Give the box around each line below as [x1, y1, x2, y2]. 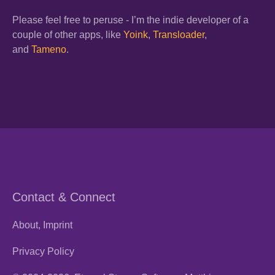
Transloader [153, 29, 204, 41]
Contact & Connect [12, 190, 115, 204]
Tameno [31, 44, 66, 55]
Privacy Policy [12, 246, 74, 257]
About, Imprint [12, 220, 72, 231]
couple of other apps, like [12, 29, 123, 41]
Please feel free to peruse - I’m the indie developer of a [12, 15, 249, 26]
